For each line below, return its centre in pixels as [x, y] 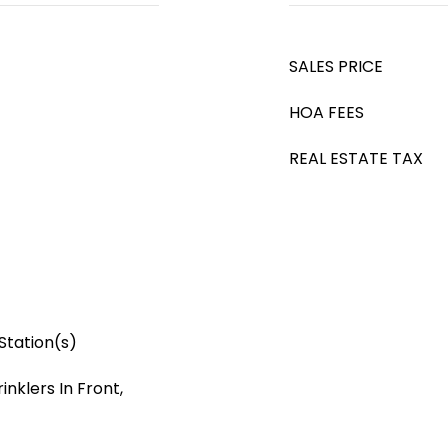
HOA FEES [326, 112]
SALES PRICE [336, 66]
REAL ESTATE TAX [356, 158]
